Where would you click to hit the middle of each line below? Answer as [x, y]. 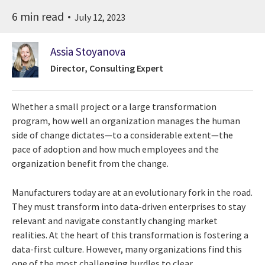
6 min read [39, 16]
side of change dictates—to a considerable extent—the [122, 135]
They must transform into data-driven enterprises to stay [129, 206]
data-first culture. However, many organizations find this [127, 249]
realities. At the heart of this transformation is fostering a [130, 235]
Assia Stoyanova [88, 51]
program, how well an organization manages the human [126, 120]
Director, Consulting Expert [107, 68]
